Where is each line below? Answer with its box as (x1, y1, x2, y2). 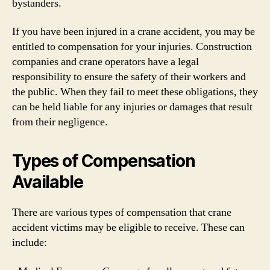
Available (12, 172, 83, 192)
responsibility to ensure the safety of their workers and (12, 70, 246, 84)
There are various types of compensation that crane (12, 206, 231, 219)
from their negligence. (12, 115, 108, 129)
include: (12, 236, 47, 250)
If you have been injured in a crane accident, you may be (12, 25, 255, 39)
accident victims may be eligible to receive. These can (12, 221, 245, 234)
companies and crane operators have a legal (12, 55, 199, 69)
